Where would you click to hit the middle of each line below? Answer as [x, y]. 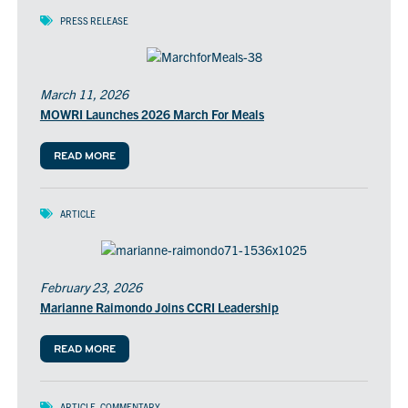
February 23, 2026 [91, 286]
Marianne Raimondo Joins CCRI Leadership [159, 306]
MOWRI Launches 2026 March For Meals [152, 113]
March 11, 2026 [84, 93]
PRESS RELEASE [94, 20]
